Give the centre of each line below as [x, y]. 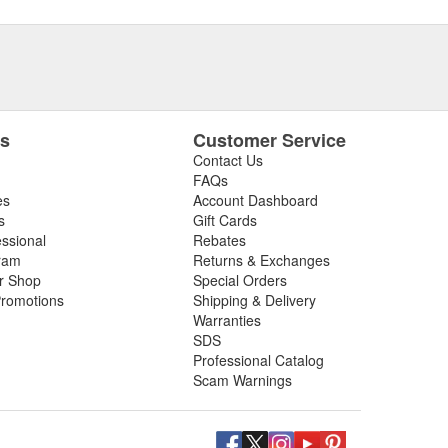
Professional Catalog [258, 360]
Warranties [226, 320]
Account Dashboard [255, 200]
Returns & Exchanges [261, 260]
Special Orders [239, 280]
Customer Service [269, 140]
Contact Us [227, 160]
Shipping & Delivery [254, 300]
